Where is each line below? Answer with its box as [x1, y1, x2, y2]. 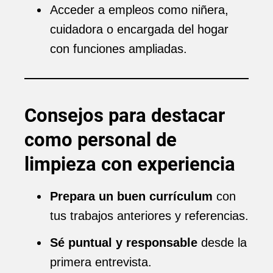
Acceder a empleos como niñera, [50, 3, 229, 16]
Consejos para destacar [24, 104, 225, 127]
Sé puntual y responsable [50, 236, 197, 249]
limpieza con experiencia [24, 153, 235, 175]
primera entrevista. [50, 255, 152, 269]
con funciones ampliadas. [50, 42, 187, 55]
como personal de [24, 129, 177, 151]
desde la [197, 236, 247, 249]
